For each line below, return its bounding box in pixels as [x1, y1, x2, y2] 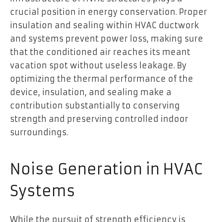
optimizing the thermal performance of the [10, 73, 193, 84]
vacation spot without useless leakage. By [10, 60, 186, 70]
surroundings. [10, 127, 68, 137]
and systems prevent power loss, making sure [10, 33, 203, 44]
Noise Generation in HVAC [10, 160, 202, 179]
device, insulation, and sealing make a [10, 87, 171, 97]
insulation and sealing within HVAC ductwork [10, 20, 199, 30]
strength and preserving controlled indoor [10, 113, 188, 124]
